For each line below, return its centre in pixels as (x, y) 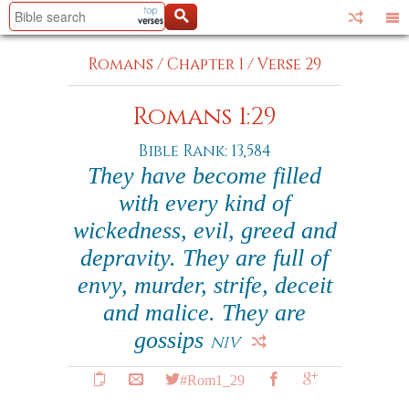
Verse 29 (289, 64)
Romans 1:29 (204, 117)
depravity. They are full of (204, 258)
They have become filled (204, 176)
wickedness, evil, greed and (204, 231)
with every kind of (204, 203)
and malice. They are (204, 313)
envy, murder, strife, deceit (204, 285)
